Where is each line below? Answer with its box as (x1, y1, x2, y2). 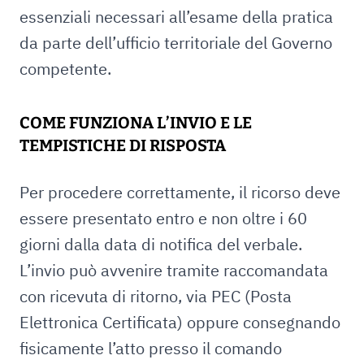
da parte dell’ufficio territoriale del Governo (19, 32, 332, 54)
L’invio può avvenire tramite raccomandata (19, 259, 328, 281)
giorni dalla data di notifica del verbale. (19, 233, 302, 255)
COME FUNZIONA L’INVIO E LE (19, 113, 252, 132)
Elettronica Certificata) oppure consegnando (19, 311, 340, 333)
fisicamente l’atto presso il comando (19, 337, 282, 359)
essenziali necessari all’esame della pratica (19, 6, 333, 28)
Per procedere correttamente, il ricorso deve (19, 181, 340, 203)
